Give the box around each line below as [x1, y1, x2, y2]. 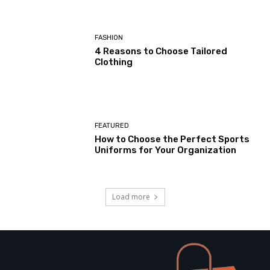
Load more [111, 191, 150, 202]
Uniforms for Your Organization [95, 145, 237, 156]
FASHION [95, 33, 124, 42]
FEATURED [95, 122, 130, 130]
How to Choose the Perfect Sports [95, 134, 250, 145]
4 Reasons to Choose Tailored [95, 45, 228, 57]
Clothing [95, 56, 133, 67]
